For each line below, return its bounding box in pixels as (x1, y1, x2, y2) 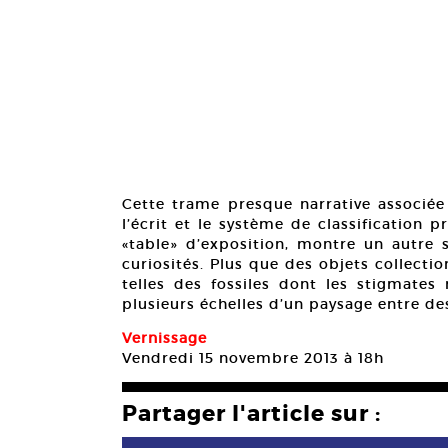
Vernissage (122, 328, 207, 347)
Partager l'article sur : (122, 399, 381, 428)
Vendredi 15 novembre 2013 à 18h (122, 348, 384, 367)
